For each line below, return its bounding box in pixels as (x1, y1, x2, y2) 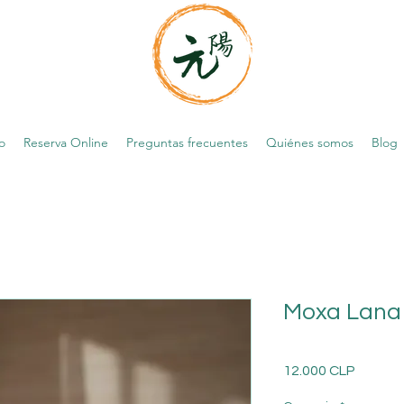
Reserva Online (23, 134, 108, 151)
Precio (354, 363, 397, 378)
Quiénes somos (266, 134, 353, 151)
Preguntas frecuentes (126, 134, 248, 151)
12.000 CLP (283, 363, 355, 379)
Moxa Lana (283, 300, 401, 325)
